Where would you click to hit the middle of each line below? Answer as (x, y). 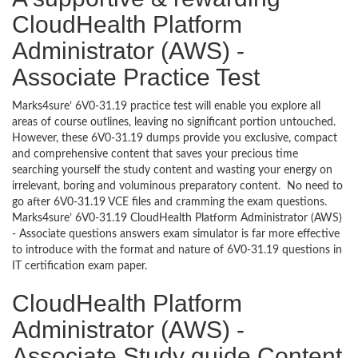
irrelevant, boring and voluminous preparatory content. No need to (177, 186)
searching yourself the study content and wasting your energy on (172, 170)
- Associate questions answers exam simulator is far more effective (176, 234)
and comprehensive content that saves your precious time (155, 154)
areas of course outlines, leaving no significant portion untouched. (174, 122)
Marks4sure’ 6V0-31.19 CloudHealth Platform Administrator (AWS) (177, 218)
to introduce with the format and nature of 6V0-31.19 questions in (177, 250)
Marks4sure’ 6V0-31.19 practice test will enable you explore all (166, 106)
